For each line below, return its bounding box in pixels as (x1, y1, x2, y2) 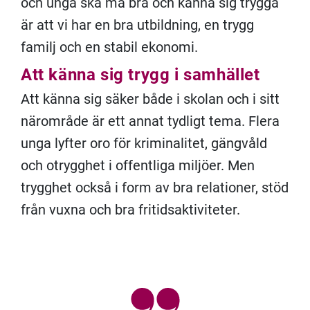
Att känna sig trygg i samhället (21, 65, 260, 84)
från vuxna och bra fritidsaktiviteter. (21, 201, 240, 218)
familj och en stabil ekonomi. (21, 39, 198, 55)
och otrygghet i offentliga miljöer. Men (21, 157, 255, 174)
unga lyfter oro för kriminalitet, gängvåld (21, 135, 267, 152)
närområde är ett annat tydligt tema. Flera (21, 113, 280, 129)
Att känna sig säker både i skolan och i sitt (21, 91, 280, 107)
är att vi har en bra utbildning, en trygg (21, 17, 254, 33)
